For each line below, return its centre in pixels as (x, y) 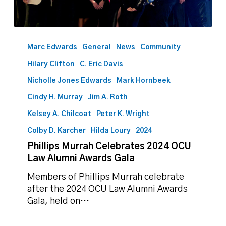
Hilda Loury (111, 131)
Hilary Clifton (51, 64)
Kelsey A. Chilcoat (60, 114)
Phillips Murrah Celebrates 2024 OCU (109, 147)
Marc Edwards (52, 48)
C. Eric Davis (102, 64)
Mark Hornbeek (144, 81)
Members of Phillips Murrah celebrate (106, 177)
